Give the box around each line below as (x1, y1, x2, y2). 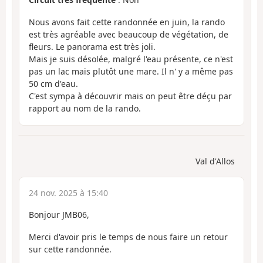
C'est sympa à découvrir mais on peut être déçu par (29, 90, 232, 102)
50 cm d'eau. (29, 78, 78, 90)
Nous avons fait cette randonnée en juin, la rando (29, 16, 225, 28)
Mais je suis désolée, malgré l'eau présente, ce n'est (29, 53, 233, 65)
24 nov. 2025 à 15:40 (29, 187, 108, 198)
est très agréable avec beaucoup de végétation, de (29, 29, 228, 41)
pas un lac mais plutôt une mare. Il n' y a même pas (29, 66, 233, 77)
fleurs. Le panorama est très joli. (29, 41, 156, 53)
